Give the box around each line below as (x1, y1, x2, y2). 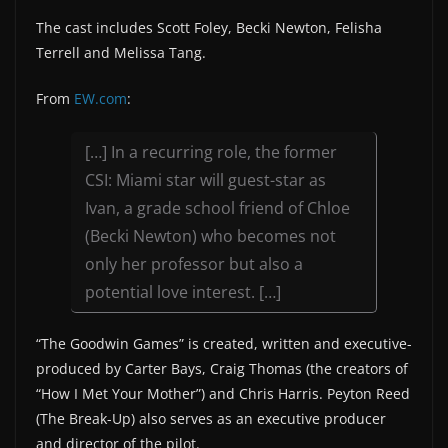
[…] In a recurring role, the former (85, 141, 337, 163)
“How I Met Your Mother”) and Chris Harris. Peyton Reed (36, 384, 410, 403)
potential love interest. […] (85, 281, 281, 303)
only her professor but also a (85, 253, 303, 275)
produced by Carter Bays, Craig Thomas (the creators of (36, 359, 408, 378)
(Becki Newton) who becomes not (85, 225, 336, 247)
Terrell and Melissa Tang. (36, 43, 206, 62)
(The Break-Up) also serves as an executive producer (36, 409, 386, 428)
